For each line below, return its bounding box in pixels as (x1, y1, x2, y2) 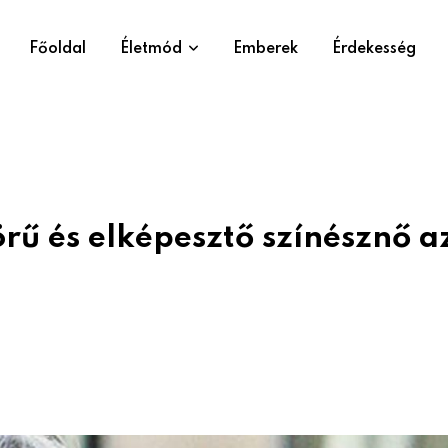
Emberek (233, 41, 298, 57)
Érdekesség (332, 41, 416, 57)
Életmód (120, 41, 182, 57)
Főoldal (29, 41, 86, 57)
